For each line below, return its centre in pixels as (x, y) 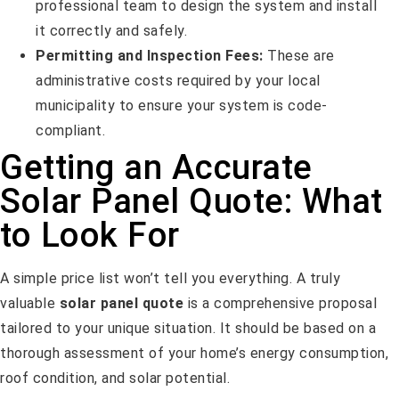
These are (299, 56)
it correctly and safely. (111, 31)
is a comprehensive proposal (280, 304)
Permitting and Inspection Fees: (150, 56)
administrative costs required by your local (178, 81)
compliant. (70, 131)
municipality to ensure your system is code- (182, 106)
